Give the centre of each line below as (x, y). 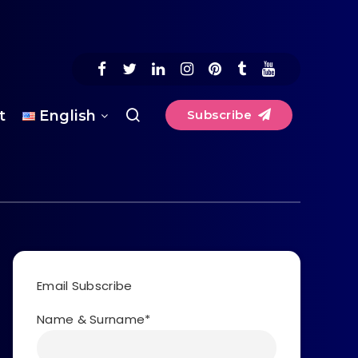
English (68, 116)
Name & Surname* (94, 320)
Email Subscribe (85, 286)
